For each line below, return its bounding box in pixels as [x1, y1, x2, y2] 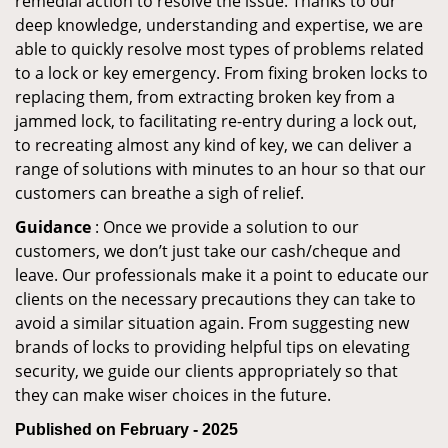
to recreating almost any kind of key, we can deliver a [15, 134, 412, 156]
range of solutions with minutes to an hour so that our [15, 158, 426, 180]
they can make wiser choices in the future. [15, 384, 335, 406]
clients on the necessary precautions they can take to [15, 288, 416, 310]
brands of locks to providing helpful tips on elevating [15, 336, 410, 358]
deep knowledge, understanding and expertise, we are [15, 14, 423, 36]
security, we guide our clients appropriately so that [15, 360, 398, 382]
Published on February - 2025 [15, 421, 238, 438]
